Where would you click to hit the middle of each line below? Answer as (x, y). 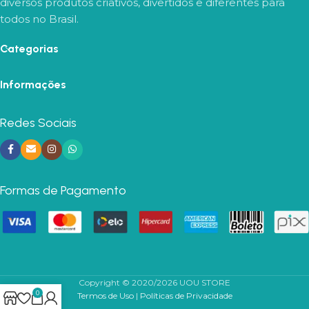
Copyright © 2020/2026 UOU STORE (154, 283)
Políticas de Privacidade (186, 296)
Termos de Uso (105, 296)
